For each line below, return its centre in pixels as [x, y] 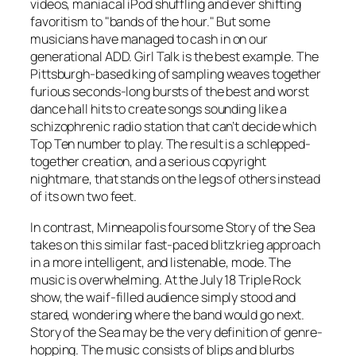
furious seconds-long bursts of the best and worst [170, 92]
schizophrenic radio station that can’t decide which [173, 127]
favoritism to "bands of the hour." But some [150, 22]
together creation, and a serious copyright [148, 162]
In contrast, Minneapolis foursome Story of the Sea [173, 227]
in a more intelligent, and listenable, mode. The [161, 262]
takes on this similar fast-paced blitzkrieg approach [175, 244]
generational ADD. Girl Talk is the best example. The [174, 57]
